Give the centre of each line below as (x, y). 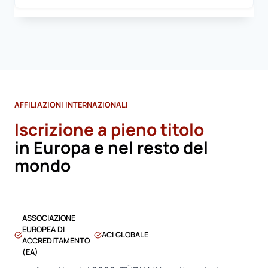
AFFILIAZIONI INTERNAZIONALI (71, 104)
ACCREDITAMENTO (56, 240)
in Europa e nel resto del (111, 147)
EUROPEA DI (43, 229)
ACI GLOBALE (125, 235)
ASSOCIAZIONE (48, 217)
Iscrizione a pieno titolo (109, 129)
